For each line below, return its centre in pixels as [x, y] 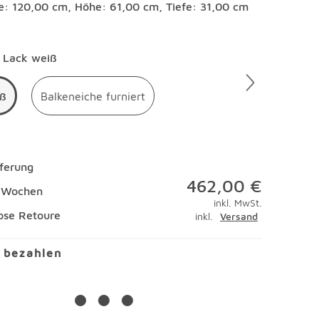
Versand [239, 216]
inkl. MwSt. [237, 203]
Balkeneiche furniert [93, 96]
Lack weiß [30, 58]
